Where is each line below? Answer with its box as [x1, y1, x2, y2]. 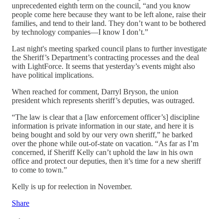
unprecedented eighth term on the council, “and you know [12, 1, 191, 10]
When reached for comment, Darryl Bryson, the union [12, 87, 178, 96]
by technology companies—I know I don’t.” [12, 27, 148, 36]
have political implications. [12, 70, 94, 79]
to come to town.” [12, 165, 67, 174]
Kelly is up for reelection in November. [12, 182, 132, 191]
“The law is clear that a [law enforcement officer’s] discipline [12, 112, 199, 121]
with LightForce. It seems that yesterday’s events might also [12, 62, 195, 70]
